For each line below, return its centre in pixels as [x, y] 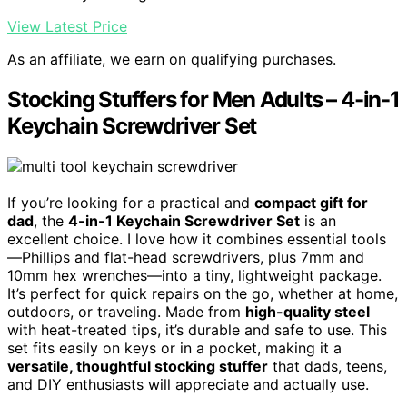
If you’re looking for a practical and [131, 203]
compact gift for [311, 203]
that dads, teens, [328, 367]
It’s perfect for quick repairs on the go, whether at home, [203, 294]
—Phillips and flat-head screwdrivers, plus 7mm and [186, 258]
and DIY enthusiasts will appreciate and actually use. [188, 385]
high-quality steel [308, 312]
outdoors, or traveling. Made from [126, 312]
